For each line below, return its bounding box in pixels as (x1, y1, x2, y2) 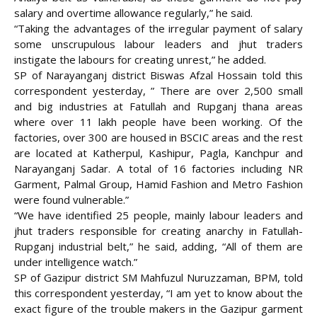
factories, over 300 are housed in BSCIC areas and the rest (14, 130, 303, 145)
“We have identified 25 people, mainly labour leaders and (14, 208, 303, 223)
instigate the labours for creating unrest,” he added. (14, 52, 277, 67)
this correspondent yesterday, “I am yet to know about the (14, 286, 303, 301)
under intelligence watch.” (14, 255, 149, 270)
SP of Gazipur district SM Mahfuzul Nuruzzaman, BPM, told (14, 270, 303, 285)
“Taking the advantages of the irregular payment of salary (14, 21, 303, 36)
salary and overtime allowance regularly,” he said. (14, 6, 253, 21)
